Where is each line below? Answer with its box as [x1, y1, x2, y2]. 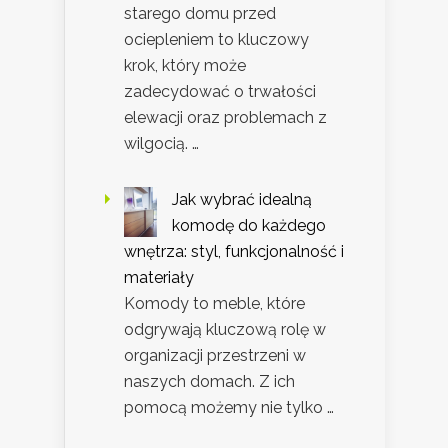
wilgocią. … [124, 134, 199, 154]
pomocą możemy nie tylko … [124, 398, 334, 418]
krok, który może [124, 56, 246, 76]
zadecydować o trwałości [124, 82, 316, 102]
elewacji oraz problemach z [124, 108, 327, 128]
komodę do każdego [172, 216, 326, 236]
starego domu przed [124, 4, 276, 24]
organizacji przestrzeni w [124, 346, 306, 366]
